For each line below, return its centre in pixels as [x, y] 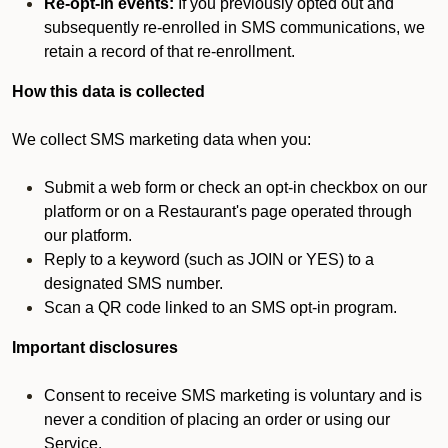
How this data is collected [108, 91]
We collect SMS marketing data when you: [161, 139]
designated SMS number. [133, 283]
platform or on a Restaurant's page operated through [228, 211]
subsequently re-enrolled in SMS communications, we [234, 27]
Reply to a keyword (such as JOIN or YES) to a [209, 259]
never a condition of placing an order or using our [217, 419]
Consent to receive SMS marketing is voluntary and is [233, 395]
